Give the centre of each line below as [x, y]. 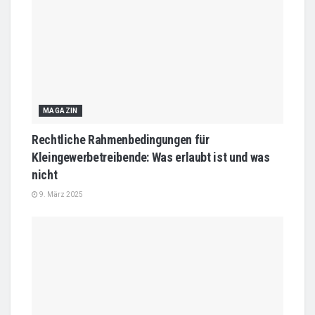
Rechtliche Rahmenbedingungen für [121, 139]
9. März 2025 [60, 194]
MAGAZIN [60, 110]
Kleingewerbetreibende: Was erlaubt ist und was [151, 157]
